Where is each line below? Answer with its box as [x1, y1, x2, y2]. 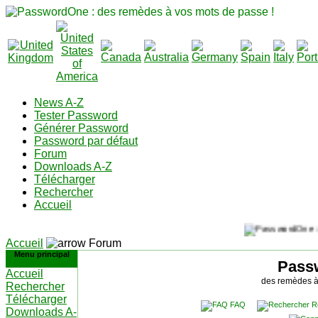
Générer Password [34, 122, 128, 134]
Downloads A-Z [34, 160, 112, 172]
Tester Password [34, 109, 118, 121]
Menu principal [13, 250, 70, 258]
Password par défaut [34, 135, 138, 147]
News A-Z [34, 97, 84, 109]
